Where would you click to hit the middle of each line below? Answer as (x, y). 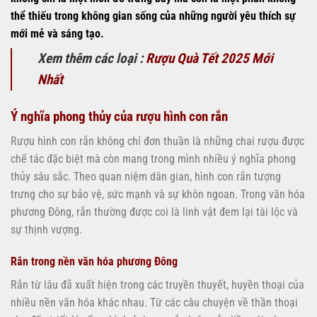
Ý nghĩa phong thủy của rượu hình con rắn (119, 117)
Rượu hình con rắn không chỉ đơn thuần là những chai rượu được (157, 141)
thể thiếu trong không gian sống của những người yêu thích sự (153, 16)
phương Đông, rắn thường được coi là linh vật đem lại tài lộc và (154, 212)
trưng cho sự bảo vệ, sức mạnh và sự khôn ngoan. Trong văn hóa (158, 194)
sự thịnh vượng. (46, 229)
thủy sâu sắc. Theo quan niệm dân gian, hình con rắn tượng (146, 176)
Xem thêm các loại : (92, 59)
